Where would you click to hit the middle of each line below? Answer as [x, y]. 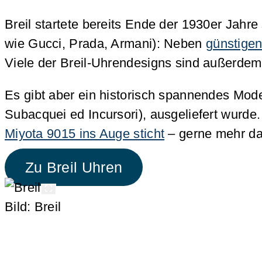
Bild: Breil [33, 207]
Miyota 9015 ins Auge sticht [85, 134]
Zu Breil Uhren [74, 167]
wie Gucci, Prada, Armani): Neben [105, 44]
